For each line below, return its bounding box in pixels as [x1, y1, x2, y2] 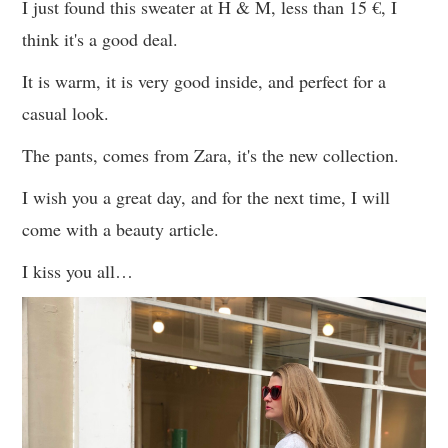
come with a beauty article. [22, 216, 220, 241]
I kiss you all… [22, 258, 134, 283]
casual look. [22, 100, 110, 125]
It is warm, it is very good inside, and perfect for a [22, 68, 387, 93]
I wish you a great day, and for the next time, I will [22, 184, 391, 209]
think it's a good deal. [22, 26, 179, 51]
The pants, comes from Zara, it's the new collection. [22, 142, 400, 167]
